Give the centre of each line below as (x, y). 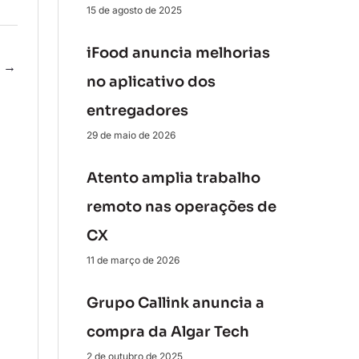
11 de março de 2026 (133, 260)
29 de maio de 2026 (131, 135)
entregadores (137, 111)
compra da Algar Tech (167, 332)
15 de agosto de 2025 (134, 10)
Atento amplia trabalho (173, 178)
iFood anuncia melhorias (178, 53)
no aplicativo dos (151, 82)
